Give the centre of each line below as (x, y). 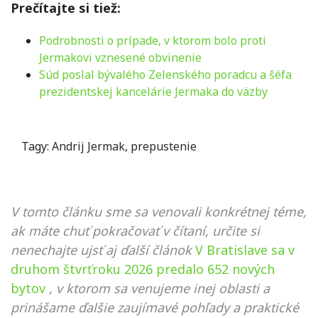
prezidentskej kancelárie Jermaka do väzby (153, 91)
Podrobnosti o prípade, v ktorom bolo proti (153, 40)
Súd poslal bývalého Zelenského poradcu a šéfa (165, 74)
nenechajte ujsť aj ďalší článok (101, 250)
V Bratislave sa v (245, 250)
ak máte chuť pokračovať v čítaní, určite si (135, 230)
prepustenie (164, 146)
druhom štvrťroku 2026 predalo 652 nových (143, 269)
